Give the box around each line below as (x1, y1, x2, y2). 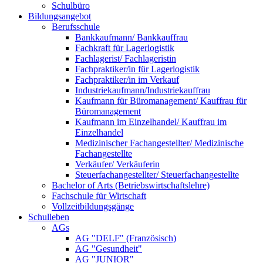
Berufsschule (52, 22, 100, 32)
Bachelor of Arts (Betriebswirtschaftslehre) (52, 180, 210, 191)
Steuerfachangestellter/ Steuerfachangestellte (75, 170, 239, 180)
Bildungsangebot (28, 11, 91, 22)
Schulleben (28, 212, 69, 222)
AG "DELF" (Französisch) (75, 233, 176, 244)
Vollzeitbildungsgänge (52, 201, 134, 212)
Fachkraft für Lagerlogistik (75, 43, 174, 53)
